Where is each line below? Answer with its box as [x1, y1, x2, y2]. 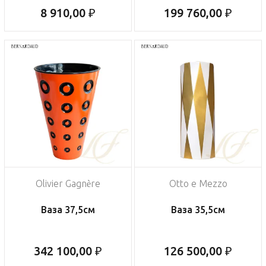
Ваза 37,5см [41, 204, 95, 216]
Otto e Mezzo [169, 178, 227, 189]
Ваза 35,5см [171, 204, 225, 216]
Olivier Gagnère [36, 178, 100, 189]
